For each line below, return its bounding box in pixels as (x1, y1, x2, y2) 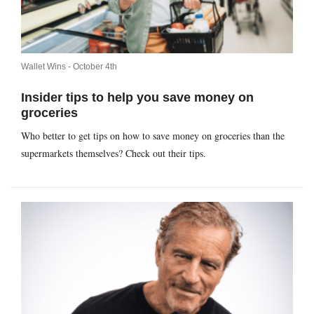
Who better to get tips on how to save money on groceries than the (21, 129, 285, 143)
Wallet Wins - (21, 62, 73, 72)
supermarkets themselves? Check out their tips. (21, 146, 206, 161)
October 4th (73, 62, 117, 72)
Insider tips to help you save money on (21, 90, 254, 105)
